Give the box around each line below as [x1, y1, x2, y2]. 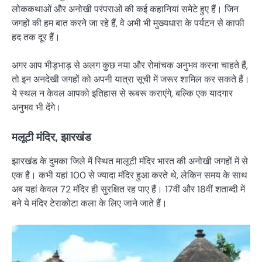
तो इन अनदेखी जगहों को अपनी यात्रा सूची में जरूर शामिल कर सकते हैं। [12, 73, 250, 86]
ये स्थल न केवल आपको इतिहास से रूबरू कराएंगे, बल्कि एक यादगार [12, 87, 233, 100]
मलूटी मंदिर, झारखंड [12, 130, 91, 144]
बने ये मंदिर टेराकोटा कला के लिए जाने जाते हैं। [12, 197, 167, 210]
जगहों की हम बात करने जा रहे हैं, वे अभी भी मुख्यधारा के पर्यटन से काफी [12, 17, 244, 30]
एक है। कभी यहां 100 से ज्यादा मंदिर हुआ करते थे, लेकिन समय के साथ [12, 169, 247, 182]
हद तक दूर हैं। [12, 31, 60, 44]
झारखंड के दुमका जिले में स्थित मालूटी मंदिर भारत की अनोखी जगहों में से [12, 155, 248, 168]
